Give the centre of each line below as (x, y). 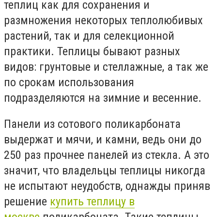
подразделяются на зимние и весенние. (103, 98)
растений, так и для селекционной (89, 36)
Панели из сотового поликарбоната (92, 124)
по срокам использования (69, 82)
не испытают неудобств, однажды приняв (107, 186)
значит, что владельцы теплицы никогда (105, 170)
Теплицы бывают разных (119, 51)
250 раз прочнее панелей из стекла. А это (107, 155)
